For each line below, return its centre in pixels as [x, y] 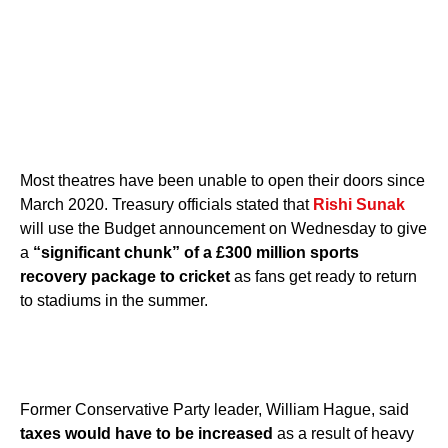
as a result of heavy [343, 433]
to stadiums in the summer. [114, 300]
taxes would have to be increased [146, 433]
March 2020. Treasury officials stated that [166, 204]
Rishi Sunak [359, 204]
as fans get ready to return [323, 276]
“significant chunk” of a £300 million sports [196, 252]
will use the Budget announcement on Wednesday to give [223, 228]
